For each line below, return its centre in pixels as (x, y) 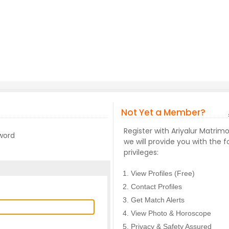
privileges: (141, 152)
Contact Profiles (157, 187)
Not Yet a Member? (165, 112)
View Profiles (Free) (163, 173)
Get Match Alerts (158, 200)
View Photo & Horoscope (171, 213)
